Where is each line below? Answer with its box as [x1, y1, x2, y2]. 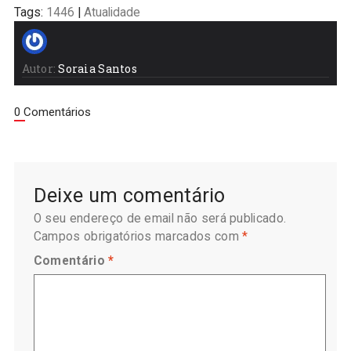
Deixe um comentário [33, 184, 226, 208]
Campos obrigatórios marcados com [33, 230, 243, 244]
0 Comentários [13, 105, 91, 120]
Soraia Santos [58, 61, 137, 77]
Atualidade [83, 5, 140, 20]
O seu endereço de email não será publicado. [33, 212, 287, 226]
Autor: [21, 61, 56, 77]
